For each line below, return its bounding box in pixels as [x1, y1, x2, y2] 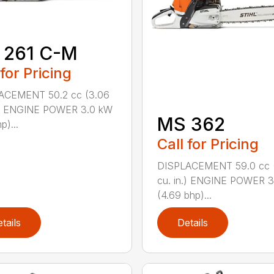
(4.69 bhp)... [157, 188, 212, 201]
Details [177, 216, 208, 229]
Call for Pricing [157, 135, 259, 153]
